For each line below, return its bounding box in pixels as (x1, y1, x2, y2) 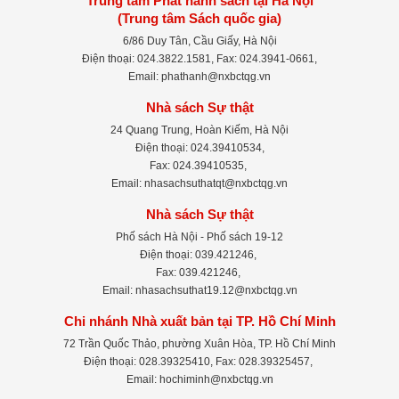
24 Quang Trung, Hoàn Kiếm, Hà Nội (110, 123, 289, 136)
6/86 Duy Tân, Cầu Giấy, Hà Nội (122, 34, 277, 47)
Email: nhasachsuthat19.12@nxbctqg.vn (102, 283, 297, 297)
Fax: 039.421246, (156, 265, 243, 279)
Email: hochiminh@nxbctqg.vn (126, 372, 273, 386)
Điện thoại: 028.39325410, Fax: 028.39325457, (84, 354, 315, 368)
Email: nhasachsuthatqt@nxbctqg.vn (111, 176, 288, 190)
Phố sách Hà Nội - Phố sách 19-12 (116, 230, 283, 243)
